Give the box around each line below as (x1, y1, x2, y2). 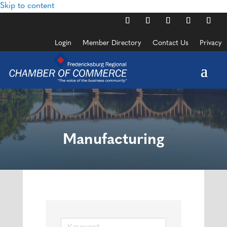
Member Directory (83, 40, 141, 47)
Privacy (200, 40, 222, 47)
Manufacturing (63, 132, 164, 148)
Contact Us (153, 40, 188, 47)
